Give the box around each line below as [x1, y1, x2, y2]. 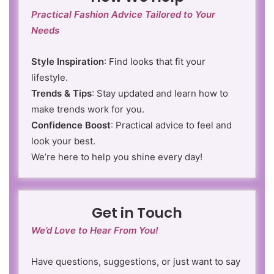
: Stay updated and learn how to [92, 87, 228, 99]
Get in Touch [92, 202, 182, 223]
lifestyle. [31, 71, 68, 83]
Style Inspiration [31, 55, 104, 67]
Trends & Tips [31, 87, 92, 99]
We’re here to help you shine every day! [31, 150, 202, 163]
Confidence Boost [31, 119, 111, 131]
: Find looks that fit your [104, 55, 206, 67]
